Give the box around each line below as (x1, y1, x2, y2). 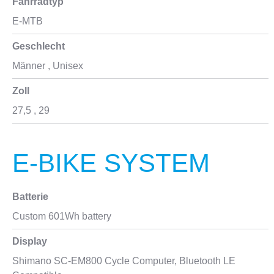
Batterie (12, 191, 48, 202)
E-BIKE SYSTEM (12, 149, 210, 177)
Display (12, 236, 47, 246)
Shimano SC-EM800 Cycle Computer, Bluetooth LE (12, 256, 235, 266)
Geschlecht (12, 41, 65, 51)
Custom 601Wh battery (12, 211, 111, 221)
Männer (12, 61, 45, 71)
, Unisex (45, 61, 83, 71)
